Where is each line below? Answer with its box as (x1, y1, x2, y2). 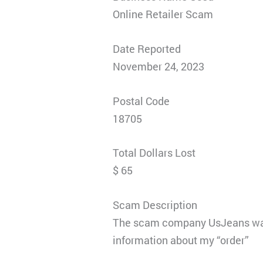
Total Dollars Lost (113, 146, 196, 160)
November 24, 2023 (113, 59, 205, 73)
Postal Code (113, 93, 170, 108)
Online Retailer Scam (113, 6, 214, 21)
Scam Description (113, 198, 198, 213)
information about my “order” (113, 233, 249, 248)
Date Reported (113, 41, 181, 56)
